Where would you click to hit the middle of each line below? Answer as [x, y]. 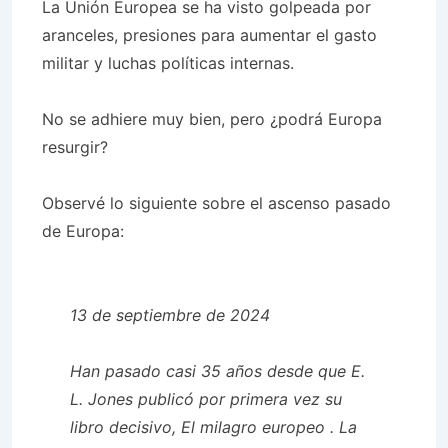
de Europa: [83, 231]
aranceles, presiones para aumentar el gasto [209, 35]
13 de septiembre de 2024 [170, 315]
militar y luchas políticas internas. [168, 63]
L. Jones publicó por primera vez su [206, 399]
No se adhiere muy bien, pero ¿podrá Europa [212, 119]
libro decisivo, [125, 427]
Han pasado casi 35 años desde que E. [217, 371]
